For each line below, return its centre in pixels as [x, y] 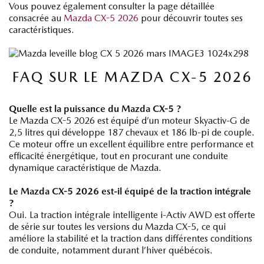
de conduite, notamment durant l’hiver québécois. [111, 250]
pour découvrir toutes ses [191, 18]
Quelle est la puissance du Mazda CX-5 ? [95, 108]
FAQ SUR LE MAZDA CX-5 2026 [132, 77]
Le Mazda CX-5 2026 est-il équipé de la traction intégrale [130, 191]
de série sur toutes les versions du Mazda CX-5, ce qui [117, 226]
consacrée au [35, 18]
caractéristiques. [42, 29]
